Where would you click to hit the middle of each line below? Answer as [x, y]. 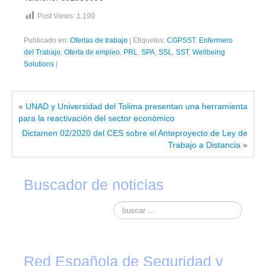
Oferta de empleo [92, 52]
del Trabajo [42, 52]
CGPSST [181, 40]
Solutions [39, 64]
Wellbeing [209, 52]
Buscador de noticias [94, 185]
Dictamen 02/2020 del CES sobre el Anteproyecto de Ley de [135, 133]
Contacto [38, 18]
